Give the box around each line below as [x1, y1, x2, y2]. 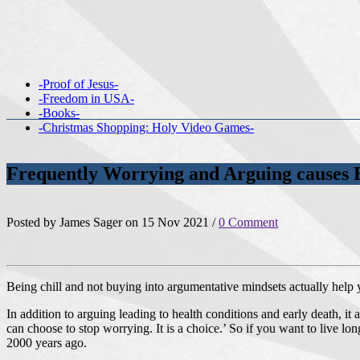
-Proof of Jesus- [39, 77, 118, 91]
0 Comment [219, 215, 278, 229]
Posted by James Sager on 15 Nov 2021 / [6, 215, 219, 229]
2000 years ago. [6, 335, 87, 350]
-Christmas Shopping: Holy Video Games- [39, 121, 254, 134]
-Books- [39, 106, 80, 120]
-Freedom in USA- [39, 92, 134, 105]
